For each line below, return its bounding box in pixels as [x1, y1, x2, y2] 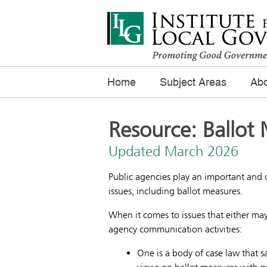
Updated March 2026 [108, 143, 238, 160]
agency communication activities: [108, 223, 242, 235]
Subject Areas [160, 76, 226, 88]
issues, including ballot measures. [108, 185, 243, 197]
